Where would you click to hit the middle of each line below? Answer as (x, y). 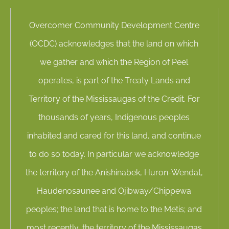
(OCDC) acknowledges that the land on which (114, 44)
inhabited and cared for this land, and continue (114, 136)
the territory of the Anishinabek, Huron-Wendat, (114, 173)
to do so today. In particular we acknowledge (114, 154)
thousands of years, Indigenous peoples (114, 117)
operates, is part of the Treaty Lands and (114, 81)
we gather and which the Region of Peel (114, 62)
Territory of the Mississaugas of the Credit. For (114, 99)
